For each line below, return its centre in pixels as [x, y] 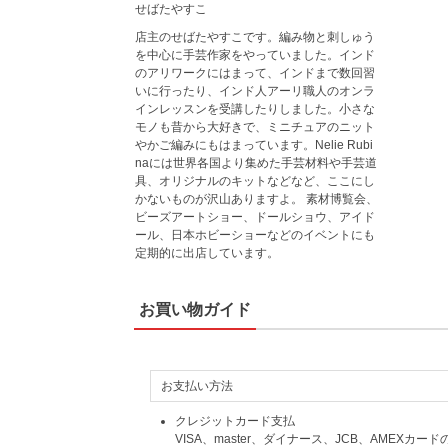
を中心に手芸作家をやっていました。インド [254, 55]
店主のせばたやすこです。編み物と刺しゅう [254, 37]
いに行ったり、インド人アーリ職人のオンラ [254, 91]
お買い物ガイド [195, 309]
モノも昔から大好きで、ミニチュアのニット [254, 127]
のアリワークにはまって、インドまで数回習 [254, 73]
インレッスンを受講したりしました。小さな [254, 109]
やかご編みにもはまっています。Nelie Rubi [253, 145]
